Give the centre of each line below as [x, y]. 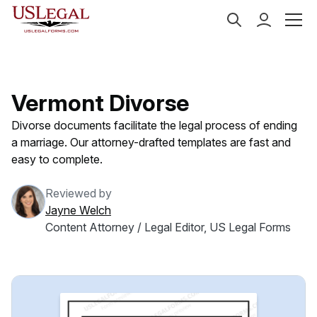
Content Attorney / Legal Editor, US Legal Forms [168, 227]
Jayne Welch [78, 210]
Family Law [223, 13]
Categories [144, 13]
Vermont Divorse [100, 103]
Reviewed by [79, 193]
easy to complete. [57, 159]
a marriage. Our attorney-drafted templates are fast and [151, 142]
